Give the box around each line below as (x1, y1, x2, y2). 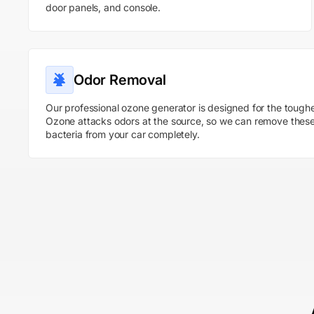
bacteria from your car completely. (46, 128, 200, 140)
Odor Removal (74, 71, 166, 88)
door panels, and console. (46, 1, 161, 13)
